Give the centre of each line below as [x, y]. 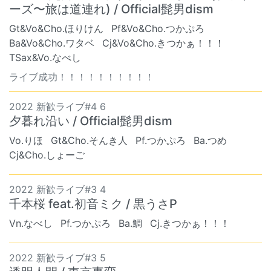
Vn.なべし [31, 224]
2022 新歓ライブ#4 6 [57, 107]
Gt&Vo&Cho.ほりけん [56, 29]
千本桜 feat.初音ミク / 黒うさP [93, 204]
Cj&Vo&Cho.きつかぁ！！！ [163, 43]
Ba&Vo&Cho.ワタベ [52, 43]
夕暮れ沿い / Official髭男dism [91, 121]
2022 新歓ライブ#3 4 [57, 190]
